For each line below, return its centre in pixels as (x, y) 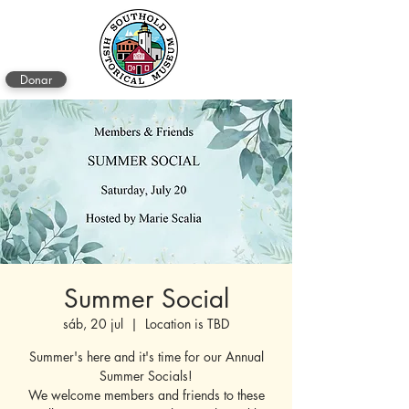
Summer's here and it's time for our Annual (146, 357)
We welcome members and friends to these (146, 395)
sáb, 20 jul (93, 324)
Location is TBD (187, 324)
